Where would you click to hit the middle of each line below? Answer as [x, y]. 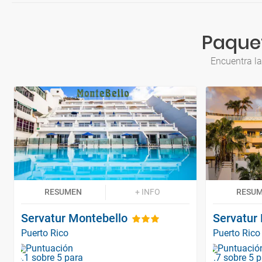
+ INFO [147, 192]
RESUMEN [63, 192]
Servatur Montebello [74, 218]
